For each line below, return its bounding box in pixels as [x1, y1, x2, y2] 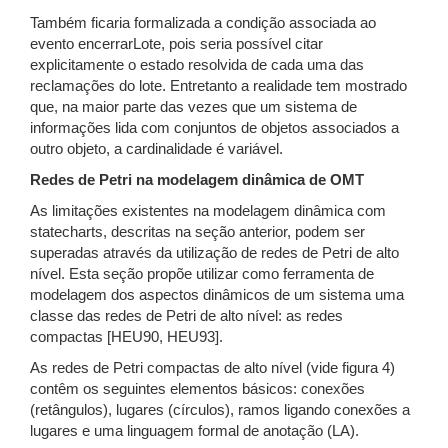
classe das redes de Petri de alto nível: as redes [30, 308, 343, 324]
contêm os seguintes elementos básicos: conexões [30, 381, 365, 397]
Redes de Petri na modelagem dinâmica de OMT [30, 172, 364, 188]
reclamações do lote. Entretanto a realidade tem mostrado [30, 78, 407, 94]
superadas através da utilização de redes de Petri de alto [30, 245, 399, 261]
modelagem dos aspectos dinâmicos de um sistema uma [30, 287, 404, 303]
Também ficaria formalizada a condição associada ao [30, 15, 376, 31]
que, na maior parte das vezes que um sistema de [30, 99, 357, 115]
